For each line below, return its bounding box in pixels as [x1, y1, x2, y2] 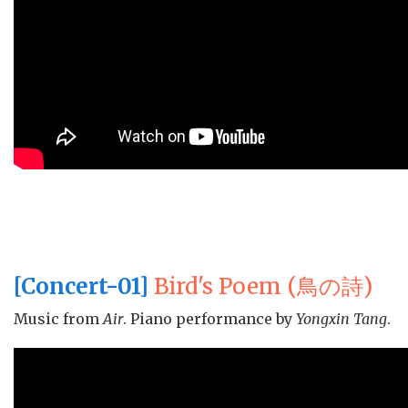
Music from [14, 310, 103, 329]
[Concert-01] [14, 272, 148, 301]
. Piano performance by [123, 310, 296, 329]
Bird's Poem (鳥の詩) [148, 272, 372, 301]
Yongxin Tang [296, 310, 387, 329]
